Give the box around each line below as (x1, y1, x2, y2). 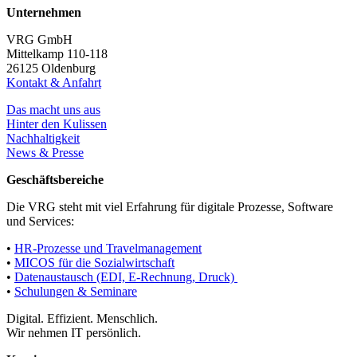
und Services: (6, 214, 74, 229)
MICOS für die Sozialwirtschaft (14, 256, 175, 270)
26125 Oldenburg (6, 61, 96, 76)
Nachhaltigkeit (6, 131, 80, 146)
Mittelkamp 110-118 (6, 47, 108, 61)
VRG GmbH (6, 33, 73, 47)
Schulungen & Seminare (14, 284, 137, 299)
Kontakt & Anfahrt (6, 76, 101, 90)
